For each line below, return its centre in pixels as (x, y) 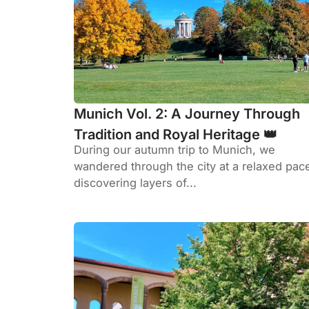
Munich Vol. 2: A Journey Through (187, 114)
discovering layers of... (135, 183)
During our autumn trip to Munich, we (175, 150)
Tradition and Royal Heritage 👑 (176, 135)
